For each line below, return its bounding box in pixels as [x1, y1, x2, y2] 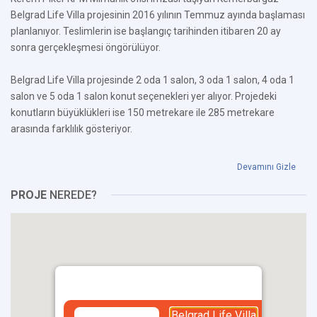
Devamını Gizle [237, 162, 296, 172]
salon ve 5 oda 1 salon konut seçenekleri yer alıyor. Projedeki [11, 91, 277, 102]
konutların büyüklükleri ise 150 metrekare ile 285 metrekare [11, 107, 275, 118]
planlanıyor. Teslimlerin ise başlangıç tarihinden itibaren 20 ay [11, 25, 281, 37]
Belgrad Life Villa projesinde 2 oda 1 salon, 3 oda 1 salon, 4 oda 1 [11, 74, 294, 86]
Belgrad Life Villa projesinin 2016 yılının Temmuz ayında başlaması [11, 9, 305, 21]
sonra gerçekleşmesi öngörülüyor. [11, 42, 161, 53]
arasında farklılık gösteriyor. [11, 123, 132, 134]
